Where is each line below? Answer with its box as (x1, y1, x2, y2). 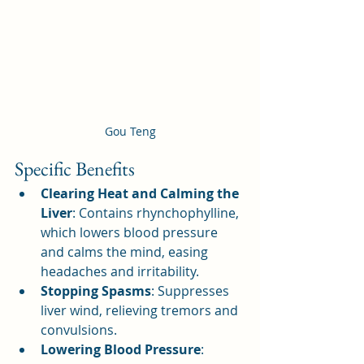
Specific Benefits (15, 156, 135, 182)
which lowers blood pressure (41, 223, 221, 242)
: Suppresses (151, 282, 232, 301)
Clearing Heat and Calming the (41, 184, 242, 203)
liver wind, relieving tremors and (41, 301, 241, 320)
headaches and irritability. (41, 262, 199, 281)
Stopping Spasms (41, 282, 151, 301)
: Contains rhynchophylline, (72, 204, 242, 223)
